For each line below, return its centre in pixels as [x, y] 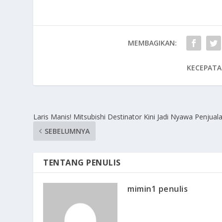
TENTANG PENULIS [82, 162]
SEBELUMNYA [67, 131]
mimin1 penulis [158, 189]
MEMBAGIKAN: [153, 43]
